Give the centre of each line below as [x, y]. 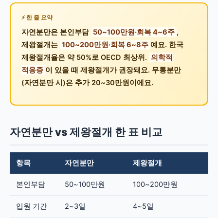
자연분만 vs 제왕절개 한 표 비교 [86, 132]
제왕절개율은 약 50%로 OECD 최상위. [85, 57]
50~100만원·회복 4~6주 [134, 32]
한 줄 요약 [39, 17]
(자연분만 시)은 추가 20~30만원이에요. [87, 82]
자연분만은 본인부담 [56, 32]
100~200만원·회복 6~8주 [105, 45]
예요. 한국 [167, 45]
